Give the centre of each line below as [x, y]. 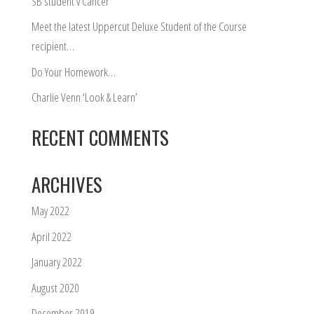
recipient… [53, 46]
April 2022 [51, 236]
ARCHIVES [67, 184]
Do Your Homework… [73, 71]
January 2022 [56, 262]
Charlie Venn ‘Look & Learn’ [84, 97]
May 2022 [50, 211]
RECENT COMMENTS [100, 137]
